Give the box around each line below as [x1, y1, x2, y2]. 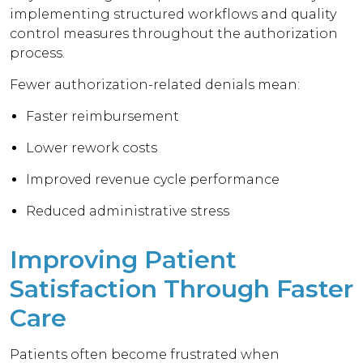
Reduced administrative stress [26, 203, 230, 219]
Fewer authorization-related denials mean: [10, 77, 301, 92]
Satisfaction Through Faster [10, 274, 353, 304]
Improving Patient [10, 245, 237, 275]
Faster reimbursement [26, 109, 180, 124]
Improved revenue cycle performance [26, 172, 280, 187]
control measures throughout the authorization [10, 26, 339, 41]
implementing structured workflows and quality [10, 6, 337, 22]
